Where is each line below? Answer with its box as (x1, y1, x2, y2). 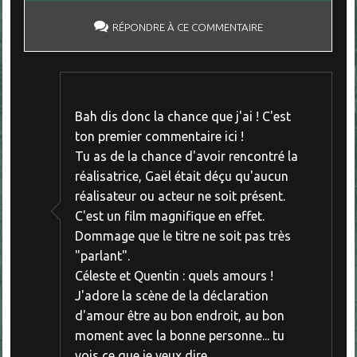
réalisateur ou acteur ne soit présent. (74, 189, 285, 204)
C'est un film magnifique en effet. (74, 209, 265, 224)
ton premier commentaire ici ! (74, 129, 244, 144)
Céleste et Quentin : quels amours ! (74, 269, 273, 284)
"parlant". (74, 249, 130, 264)
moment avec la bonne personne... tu (74, 328, 284, 343)
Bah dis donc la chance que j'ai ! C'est (74, 109, 291, 124)
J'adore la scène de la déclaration (74, 288, 269, 304)
